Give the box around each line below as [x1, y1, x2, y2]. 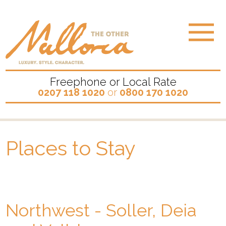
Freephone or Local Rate [49, 75, 177, 88]
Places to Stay [6, 136, 136, 160]
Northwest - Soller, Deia [6, 200, 197, 220]
